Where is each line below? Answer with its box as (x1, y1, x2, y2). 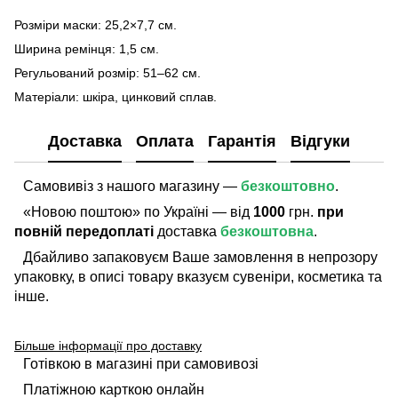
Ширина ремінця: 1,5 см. (14, 42, 159, 56)
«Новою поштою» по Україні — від (23, 204, 253, 219)
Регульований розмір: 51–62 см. (14, 66, 201, 80)
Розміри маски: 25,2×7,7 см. (14, 18, 177, 32)
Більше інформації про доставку (14, 338, 202, 353)
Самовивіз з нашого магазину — (23, 179, 237, 194)
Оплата (136, 131, 194, 150)
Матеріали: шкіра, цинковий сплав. (14, 90, 217, 104)
